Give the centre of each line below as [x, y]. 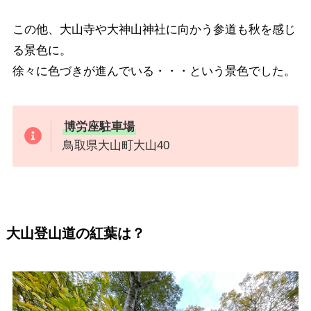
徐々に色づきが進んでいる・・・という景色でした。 [154, 72]
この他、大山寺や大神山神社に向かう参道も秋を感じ [154, 30]
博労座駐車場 [100, 127]
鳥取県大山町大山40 [116, 146]
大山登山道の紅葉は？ [75, 233]
